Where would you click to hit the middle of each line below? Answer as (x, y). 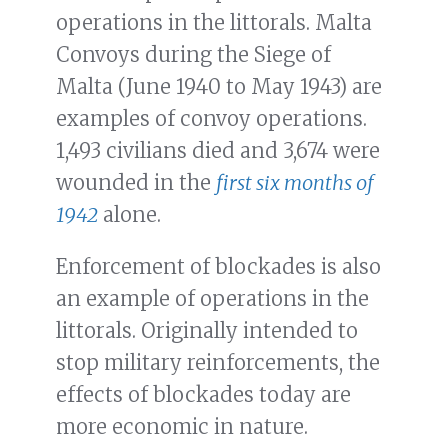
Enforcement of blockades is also (218, 267)
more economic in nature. (182, 427)
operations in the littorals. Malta (214, 23)
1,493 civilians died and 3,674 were (218, 151)
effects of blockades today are (203, 395)
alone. (129, 215)
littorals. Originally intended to (207, 331)
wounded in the (136, 183)
